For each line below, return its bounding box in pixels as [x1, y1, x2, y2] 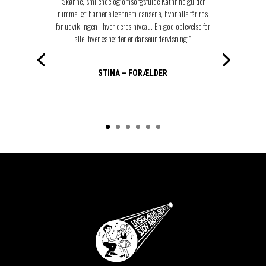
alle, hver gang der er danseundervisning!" [75, 32, 191, 45]
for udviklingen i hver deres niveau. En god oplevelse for [55, 20, 210, 33]
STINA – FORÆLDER [98, 68, 168, 78]
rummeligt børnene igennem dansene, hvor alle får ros [58, 7, 208, 20]
